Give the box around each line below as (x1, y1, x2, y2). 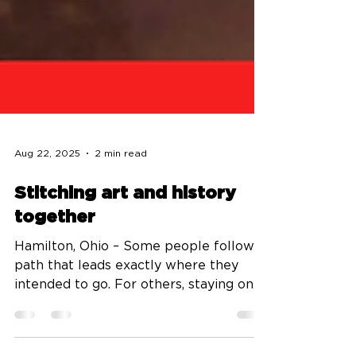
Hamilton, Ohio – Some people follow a (14, 311, 113, 324)
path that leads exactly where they (14, 331, 238, 343)
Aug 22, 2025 (14, 220, 80, 230)
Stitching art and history (14, 256, 236, 273)
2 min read (95, 220, 147, 230)
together (14, 280, 95, 297)
